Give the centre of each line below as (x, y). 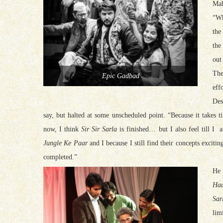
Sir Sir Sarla (99, 129)
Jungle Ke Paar (65, 143)
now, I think (62, 129)
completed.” (60, 157)
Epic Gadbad (120, 76)
